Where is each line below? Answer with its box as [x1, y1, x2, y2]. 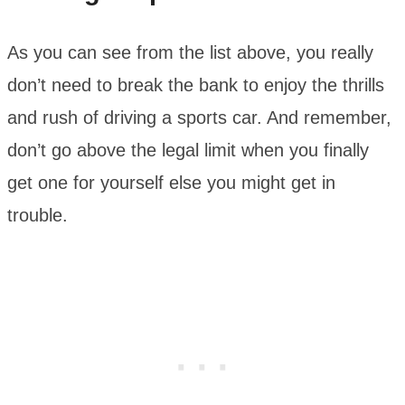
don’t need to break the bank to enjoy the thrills [7, 74, 384, 95]
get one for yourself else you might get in [7, 172, 335, 193]
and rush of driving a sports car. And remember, [7, 107, 391, 127]
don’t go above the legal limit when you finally [7, 139, 369, 160]
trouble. [7, 204, 68, 225]
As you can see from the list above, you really [7, 42, 373, 62]
